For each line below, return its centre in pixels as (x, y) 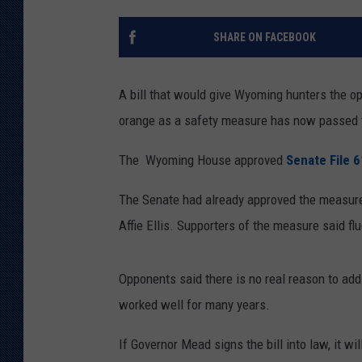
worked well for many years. (194, 305)
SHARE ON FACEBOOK (264, 38)
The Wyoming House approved (202, 160)
